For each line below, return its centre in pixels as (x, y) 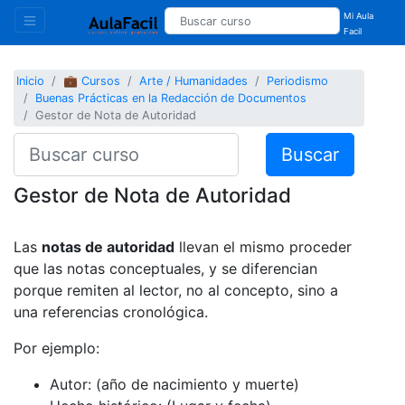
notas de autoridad (108, 246)
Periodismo (298, 81)
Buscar (310, 154)
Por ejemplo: (57, 348)
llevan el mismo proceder (263, 246)
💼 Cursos (92, 81)
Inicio (31, 81)
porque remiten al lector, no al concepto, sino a (176, 290)
